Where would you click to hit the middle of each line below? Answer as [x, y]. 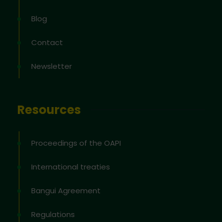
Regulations [53, 214]
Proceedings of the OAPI [76, 143]
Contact [47, 42]
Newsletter [52, 66]
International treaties [71, 166]
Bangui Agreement [66, 190]
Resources [49, 110]
